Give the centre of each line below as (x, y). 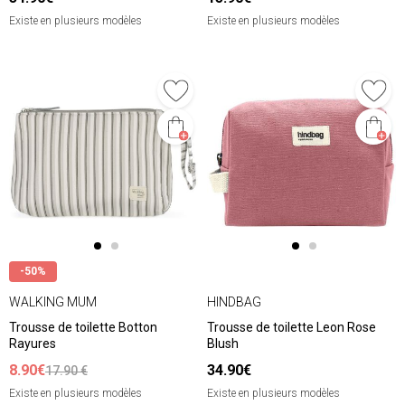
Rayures (33, 344)
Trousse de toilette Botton (83, 328)
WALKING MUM (53, 301)
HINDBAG (234, 301)
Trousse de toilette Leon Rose (292, 328)
